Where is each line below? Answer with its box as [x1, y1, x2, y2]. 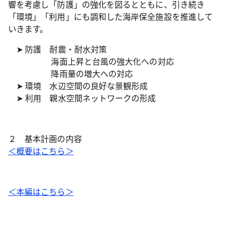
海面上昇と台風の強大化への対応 [8, 55, 174, 67]
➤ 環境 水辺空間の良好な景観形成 [8, 79, 148, 92]
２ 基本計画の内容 [8, 132, 82, 145]
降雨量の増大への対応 [8, 67, 133, 79]
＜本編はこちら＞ [8, 185, 74, 197]
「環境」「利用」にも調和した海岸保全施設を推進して [8, 10, 213, 22]
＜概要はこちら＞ [8, 145, 74, 157]
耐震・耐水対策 [49, 43, 107, 55]
